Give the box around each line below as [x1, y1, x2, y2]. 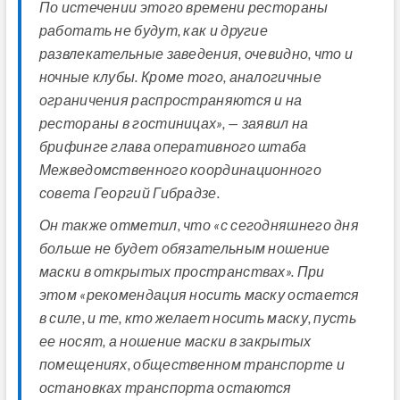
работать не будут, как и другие [38, 21, 269, 39]
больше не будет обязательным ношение [38, 239, 330, 257]
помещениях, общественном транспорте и [38, 355, 345, 373]
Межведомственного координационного [38, 161, 321, 179]
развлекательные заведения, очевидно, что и [38, 45, 354, 62]
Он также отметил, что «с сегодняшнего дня [38, 216, 360, 234]
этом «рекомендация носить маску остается [38, 286, 360, 304]
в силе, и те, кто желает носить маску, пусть [38, 309, 356, 327]
